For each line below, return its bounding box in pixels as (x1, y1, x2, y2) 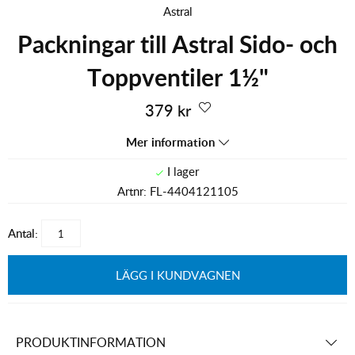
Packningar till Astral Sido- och (17, 27, 338, 61)
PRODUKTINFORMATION (16, 333, 166, 351)
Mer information (126, 134, 215, 151)
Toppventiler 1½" (86, 60, 269, 94)
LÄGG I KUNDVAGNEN (115, 267, 240, 284)
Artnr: (116, 183, 150, 200)
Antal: (8, 225, 38, 242)
